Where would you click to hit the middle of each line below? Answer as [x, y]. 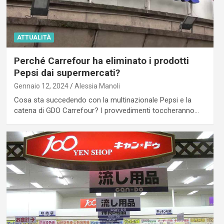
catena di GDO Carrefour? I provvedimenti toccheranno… [106, 111]
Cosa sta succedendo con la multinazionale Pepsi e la [102, 100]
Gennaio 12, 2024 [41, 86]
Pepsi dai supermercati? [67, 73]
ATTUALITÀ [34, 38]
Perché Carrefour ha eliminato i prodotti [101, 61]
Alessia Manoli [97, 86]
